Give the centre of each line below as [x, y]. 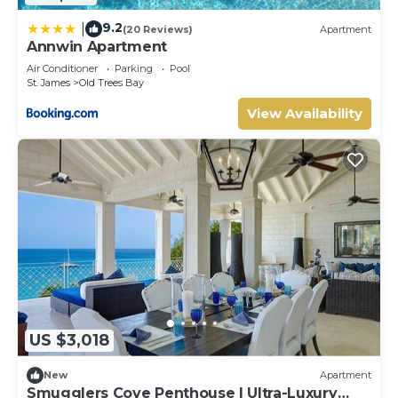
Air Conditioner [62, 69]
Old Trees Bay [111, 83]
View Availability [305, 114]
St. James [48, 83]
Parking [134, 69]
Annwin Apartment [97, 47]
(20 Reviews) [158, 29]
